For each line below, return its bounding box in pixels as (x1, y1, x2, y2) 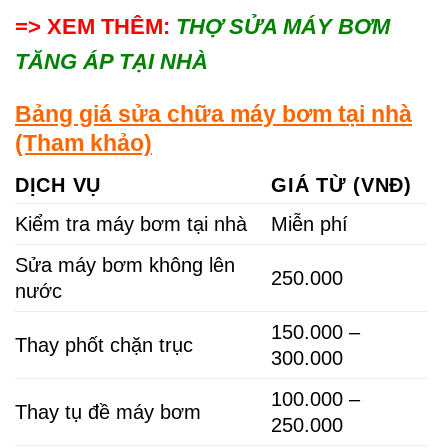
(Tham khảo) (15, 130, 152, 157)
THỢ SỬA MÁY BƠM (176, 14, 390, 40)
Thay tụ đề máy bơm (15, 400, 201, 423)
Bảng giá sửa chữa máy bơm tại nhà (15, 101, 412, 128)
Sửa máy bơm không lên (15, 253, 235, 276)
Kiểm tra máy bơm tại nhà (15, 212, 247, 235)
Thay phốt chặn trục (15, 333, 193, 356)
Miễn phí (271, 212, 349, 235)
